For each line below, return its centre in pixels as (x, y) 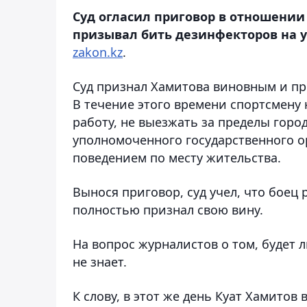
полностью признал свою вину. (168, 209)
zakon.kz (98, 52)
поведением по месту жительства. (177, 157)
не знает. (100, 261)
